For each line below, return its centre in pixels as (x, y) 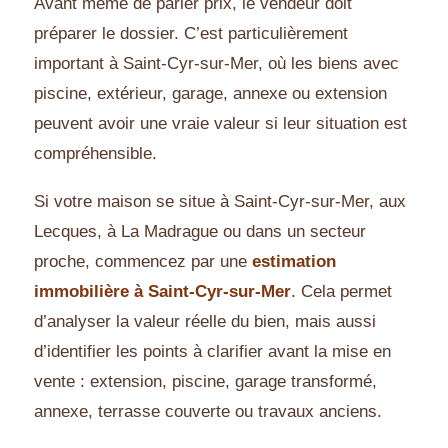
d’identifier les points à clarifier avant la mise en (212, 352)
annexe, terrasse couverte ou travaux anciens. (208, 412)
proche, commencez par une (143, 262)
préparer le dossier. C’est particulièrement (191, 34)
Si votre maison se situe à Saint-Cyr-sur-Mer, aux (220, 202)
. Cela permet (341, 292)
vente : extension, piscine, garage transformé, (205, 382)
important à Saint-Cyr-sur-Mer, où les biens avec (216, 64)
